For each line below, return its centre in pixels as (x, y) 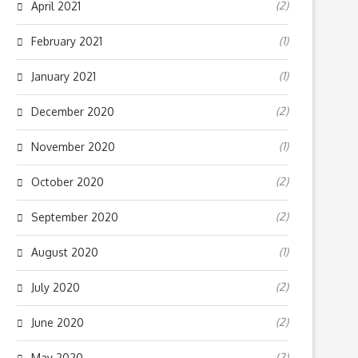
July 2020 (56, 287)
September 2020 (75, 217)
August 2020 (65, 252)
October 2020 (68, 182)
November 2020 (73, 147)
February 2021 (67, 41)
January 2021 (64, 76)
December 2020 (73, 111)
